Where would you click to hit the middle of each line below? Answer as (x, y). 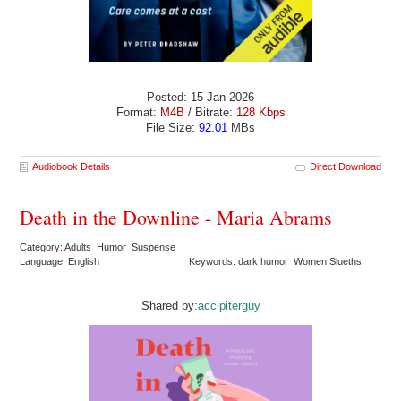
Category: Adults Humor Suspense (99, 247)
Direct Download (345, 166)
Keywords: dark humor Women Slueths (277, 261)
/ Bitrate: (210, 112)
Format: (138, 112)
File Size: (172, 127)
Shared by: (169, 305)
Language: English (60, 261)
